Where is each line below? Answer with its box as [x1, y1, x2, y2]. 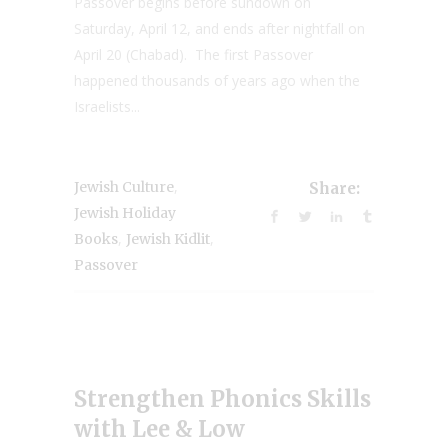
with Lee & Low [74, 415, 245, 444]
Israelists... [74, 97, 140, 117]
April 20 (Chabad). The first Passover [74, 45, 313, 65]
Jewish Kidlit [126, 230, 210, 249]
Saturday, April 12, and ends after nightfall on [74, 19, 365, 39]
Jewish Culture [74, 178, 174, 197]
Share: [309, 178, 360, 198]
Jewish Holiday [74, 204, 176, 223]
